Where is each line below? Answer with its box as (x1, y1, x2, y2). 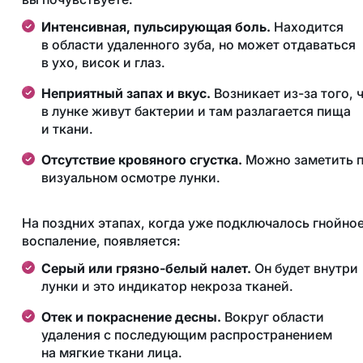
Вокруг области (220, 309, 324, 326)
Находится (270, 19, 344, 36)
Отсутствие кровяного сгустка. (41, 152, 242, 169)
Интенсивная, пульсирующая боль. (41, 19, 271, 36)
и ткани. (41, 121, 93, 138)
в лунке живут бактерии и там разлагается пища (41, 103, 351, 120)
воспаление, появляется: (21, 233, 181, 250)
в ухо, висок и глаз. (41, 54, 165, 71)
